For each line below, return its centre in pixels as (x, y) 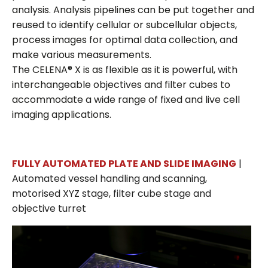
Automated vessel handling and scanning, (109, 178)
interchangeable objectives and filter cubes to (121, 84)
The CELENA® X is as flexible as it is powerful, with (125, 69)
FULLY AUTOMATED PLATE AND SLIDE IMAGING (124, 163)
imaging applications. (62, 114)
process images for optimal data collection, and (125, 39)
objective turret (49, 208)
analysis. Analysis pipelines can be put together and (133, 10)
